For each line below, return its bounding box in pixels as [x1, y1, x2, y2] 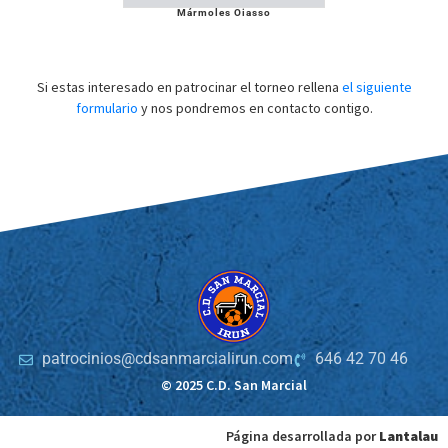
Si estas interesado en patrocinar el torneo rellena [36, 78, 342, 97]
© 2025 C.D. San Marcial [160, 376, 307, 395]
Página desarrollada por [226, 427, 379, 446]
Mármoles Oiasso [177, 7, 271, 19]
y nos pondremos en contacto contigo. [137, 99, 373, 118]
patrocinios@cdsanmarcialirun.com [41, 350, 293, 369]
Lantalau [379, 427, 438, 446]
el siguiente [341, 78, 412, 97]
